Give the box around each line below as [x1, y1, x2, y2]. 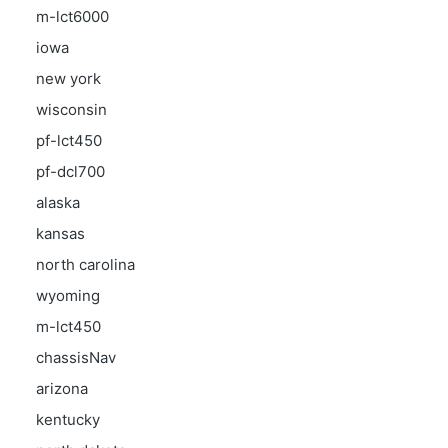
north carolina [36, 255, 135, 274]
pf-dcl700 [36, 162, 105, 181]
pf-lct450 [36, 131, 102, 150]
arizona [36, 379, 88, 398]
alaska [36, 193, 80, 212]
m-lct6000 [36, 7, 109, 26]
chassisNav [36, 348, 116, 367]
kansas [36, 224, 85, 243]
